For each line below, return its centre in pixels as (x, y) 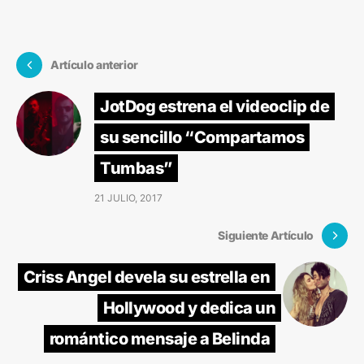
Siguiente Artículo (266, 236)
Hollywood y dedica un (189, 308)
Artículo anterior (95, 65)
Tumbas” (136, 168)
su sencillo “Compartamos (202, 137)
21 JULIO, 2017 (128, 197)
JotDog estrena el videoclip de (214, 106)
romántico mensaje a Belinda (159, 338)
